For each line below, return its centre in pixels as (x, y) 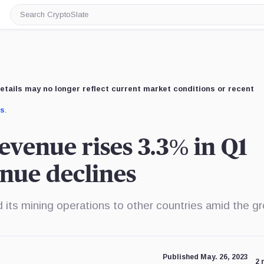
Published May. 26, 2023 (205, 257)
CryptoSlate (44, 28)
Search (34, 19)
